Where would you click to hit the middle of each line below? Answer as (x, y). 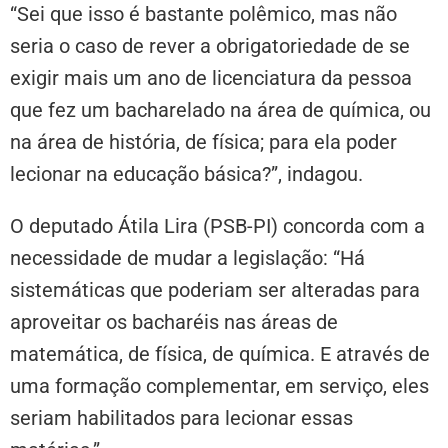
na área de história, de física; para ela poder (203, 141)
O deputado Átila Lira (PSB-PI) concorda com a (217, 225)
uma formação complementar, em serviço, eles (219, 385)
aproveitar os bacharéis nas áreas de (174, 321)
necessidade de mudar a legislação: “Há (187, 257)
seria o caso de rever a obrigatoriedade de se (210, 45)
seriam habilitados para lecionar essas (181, 417)
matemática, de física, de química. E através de (220, 353)
